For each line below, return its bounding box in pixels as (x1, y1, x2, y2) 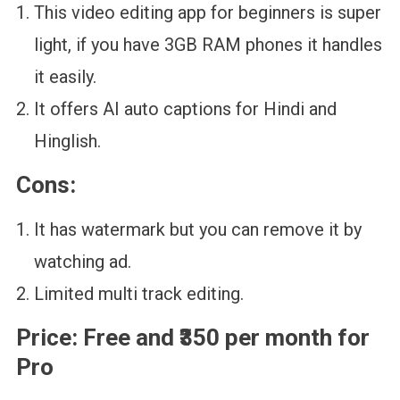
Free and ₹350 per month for (82, 323, 370, 351)
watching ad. (33, 250, 131, 272)
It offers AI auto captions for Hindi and (33, 97, 337, 120)
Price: (15, 323, 83, 351)
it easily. (33, 65, 105, 87)
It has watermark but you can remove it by (33, 218, 362, 240)
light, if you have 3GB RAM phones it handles (33, 33, 382, 55)
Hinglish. (33, 129, 101, 152)
